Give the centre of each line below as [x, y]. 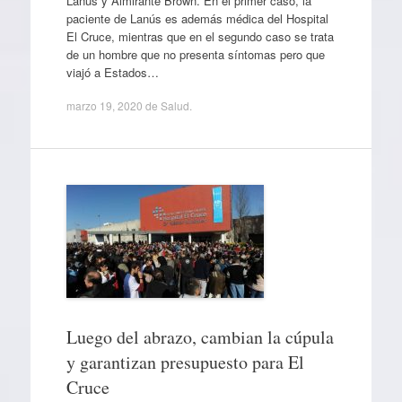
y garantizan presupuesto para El [185, 362]
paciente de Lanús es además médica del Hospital [197, 18]
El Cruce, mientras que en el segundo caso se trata [200, 36]
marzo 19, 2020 [104, 105]
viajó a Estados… [112, 72]
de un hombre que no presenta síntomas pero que [195, 54]
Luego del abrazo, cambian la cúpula [200, 337]
